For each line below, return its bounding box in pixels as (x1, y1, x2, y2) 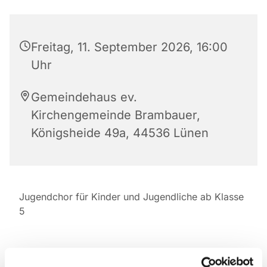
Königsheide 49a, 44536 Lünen (31, 125, 209, 140)
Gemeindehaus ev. (31, 89, 137, 104)
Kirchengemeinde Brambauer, (31, 107, 200, 122)
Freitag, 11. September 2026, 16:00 (31, 39, 228, 54)
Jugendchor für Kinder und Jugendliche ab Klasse (19, 190, 244, 203)
